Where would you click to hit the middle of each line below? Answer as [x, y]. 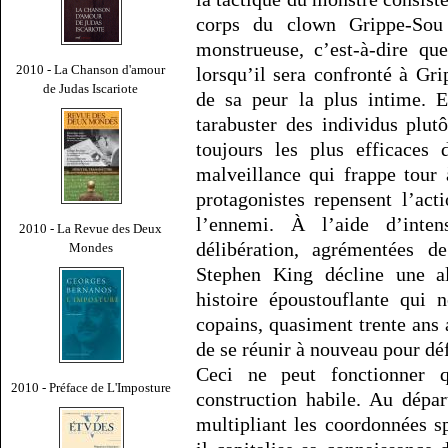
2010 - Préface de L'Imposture [91, 387]
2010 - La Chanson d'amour [91, 69]
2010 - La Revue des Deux [91, 228]
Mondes [91, 247]
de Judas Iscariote [91, 88]
